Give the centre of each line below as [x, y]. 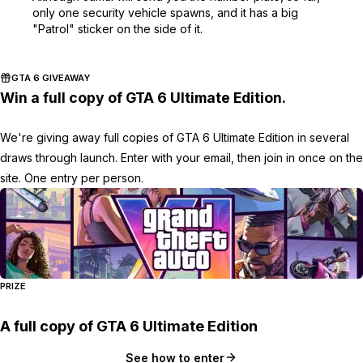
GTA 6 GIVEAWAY [51, 78]
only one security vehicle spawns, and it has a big [165, 13]
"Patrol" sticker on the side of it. [117, 29]
